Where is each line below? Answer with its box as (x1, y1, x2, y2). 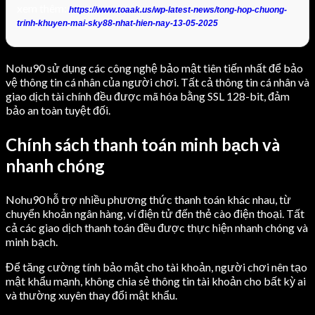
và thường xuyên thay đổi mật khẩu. (6, 288, 177, 302)
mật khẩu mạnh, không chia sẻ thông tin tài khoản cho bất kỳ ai (6, 274, 306, 288)
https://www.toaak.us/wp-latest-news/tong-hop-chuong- (69, 5, 287, 15)
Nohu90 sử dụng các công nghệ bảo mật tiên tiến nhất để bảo (6, 61, 303, 75)
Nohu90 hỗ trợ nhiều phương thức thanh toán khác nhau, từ (6, 193, 291, 207)
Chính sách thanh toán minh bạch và (6, 134, 280, 155)
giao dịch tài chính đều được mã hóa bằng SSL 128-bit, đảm (6, 89, 290, 103)
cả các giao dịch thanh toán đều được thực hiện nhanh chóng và (6, 221, 308, 235)
